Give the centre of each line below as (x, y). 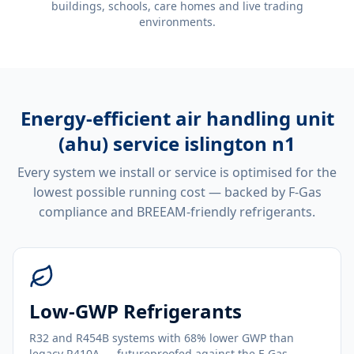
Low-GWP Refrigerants (136, 311)
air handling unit (254, 118)
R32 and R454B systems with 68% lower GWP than (162, 338)
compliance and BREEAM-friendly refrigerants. (177, 212)
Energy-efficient (98, 118)
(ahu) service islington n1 (177, 143)
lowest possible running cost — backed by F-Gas (177, 192)
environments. (177, 22)
